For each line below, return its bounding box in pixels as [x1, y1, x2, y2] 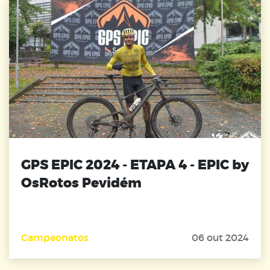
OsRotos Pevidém [21, 174, 142, 192]
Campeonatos [21, 231, 89, 244]
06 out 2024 [192, 231, 249, 244]
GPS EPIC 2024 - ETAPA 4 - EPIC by [21, 156, 249, 174]
